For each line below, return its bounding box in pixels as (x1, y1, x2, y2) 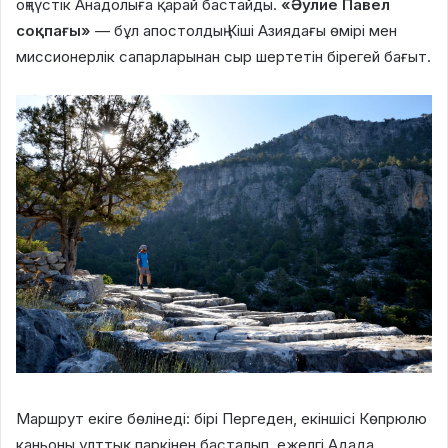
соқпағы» (16, 20, 91, 40)
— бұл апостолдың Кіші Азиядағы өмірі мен (91, 20, 397, 40)
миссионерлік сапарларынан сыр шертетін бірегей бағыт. (16, 46, 431, 66)
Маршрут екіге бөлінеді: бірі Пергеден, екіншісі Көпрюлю (16, 408, 427, 428)
